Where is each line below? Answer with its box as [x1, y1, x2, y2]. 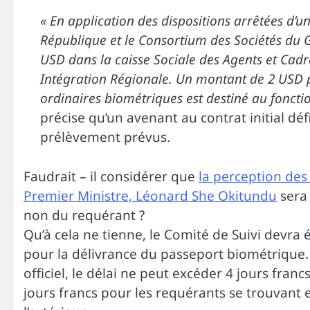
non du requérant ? [24, 206, 145, 225]
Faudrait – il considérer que [24, 167, 199, 186]
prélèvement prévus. [40, 128, 170, 147]
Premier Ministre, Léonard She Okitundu [24, 187, 277, 206]
